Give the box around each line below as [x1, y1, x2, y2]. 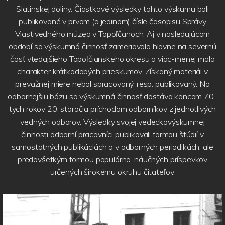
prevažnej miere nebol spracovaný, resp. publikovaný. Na [15, 79, 210, 89]
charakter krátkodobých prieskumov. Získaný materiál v [17, 66, 208, 77]
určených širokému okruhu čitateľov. [50, 167, 175, 177]
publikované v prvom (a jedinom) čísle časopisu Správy [19, 16, 206, 27]
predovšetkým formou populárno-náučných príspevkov [17, 154, 208, 165]
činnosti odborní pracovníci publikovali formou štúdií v [21, 129, 204, 140]
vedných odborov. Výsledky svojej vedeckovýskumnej [20, 117, 205, 127]
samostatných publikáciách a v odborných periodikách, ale [12, 142, 213, 152]
